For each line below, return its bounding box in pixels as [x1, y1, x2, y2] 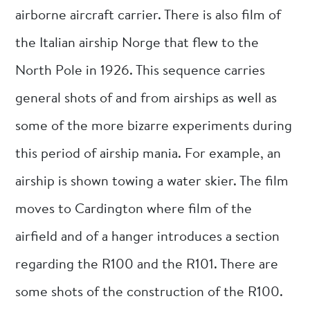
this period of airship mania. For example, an [15, 147, 282, 161]
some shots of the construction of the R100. [15, 285, 284, 300]
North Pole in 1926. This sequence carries [15, 64, 266, 78]
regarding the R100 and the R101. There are [15, 257, 279, 272]
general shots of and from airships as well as [15, 91, 277, 106]
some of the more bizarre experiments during [15, 119, 293, 134]
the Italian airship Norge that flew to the [15, 36, 259, 51]
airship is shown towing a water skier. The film [15, 174, 289, 189]
